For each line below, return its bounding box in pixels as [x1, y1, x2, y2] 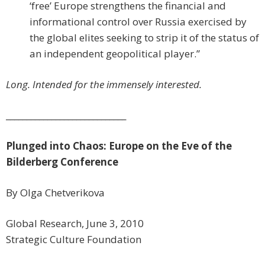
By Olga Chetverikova [6, 186, 105, 200]
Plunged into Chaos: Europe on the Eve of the [6, 139, 232, 153]
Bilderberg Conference [6, 155, 118, 169]
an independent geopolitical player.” [30, 47, 200, 61]
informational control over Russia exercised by [30, 15, 247, 29]
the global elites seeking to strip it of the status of [30, 31, 259, 45]
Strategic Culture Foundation [6, 232, 141, 247]
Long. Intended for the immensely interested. [6, 77, 202, 92]
